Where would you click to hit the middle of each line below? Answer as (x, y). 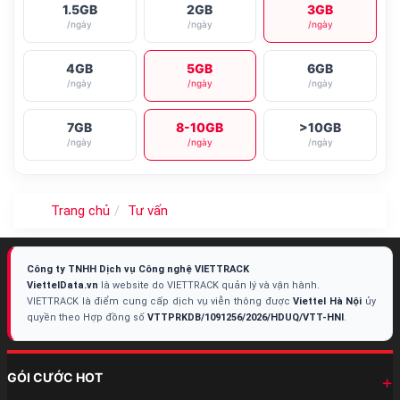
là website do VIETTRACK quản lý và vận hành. (209, 285)
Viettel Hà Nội (329, 301)
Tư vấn (148, 211)
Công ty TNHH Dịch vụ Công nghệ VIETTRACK (138, 269)
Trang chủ (80, 211)
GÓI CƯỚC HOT (55, 377)
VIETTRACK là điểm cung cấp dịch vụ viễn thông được (160, 301)
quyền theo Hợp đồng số (87, 317)
